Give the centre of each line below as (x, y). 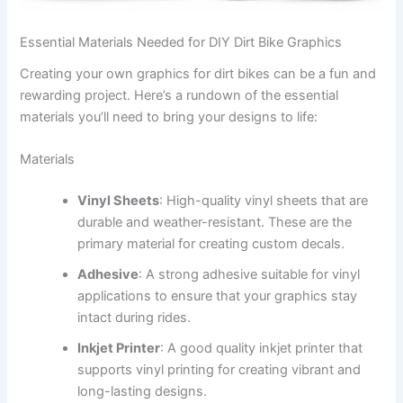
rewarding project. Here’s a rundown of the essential (179, 95)
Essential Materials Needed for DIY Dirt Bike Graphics (181, 43)
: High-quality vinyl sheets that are (264, 200)
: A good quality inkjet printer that (262, 348)
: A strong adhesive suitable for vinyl (250, 274)
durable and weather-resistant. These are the (215, 222)
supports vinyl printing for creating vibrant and (219, 369)
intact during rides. (134, 317)
